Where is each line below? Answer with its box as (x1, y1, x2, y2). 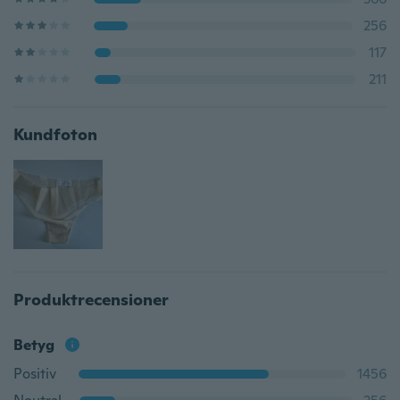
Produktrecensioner (13, 289, 169, 310)
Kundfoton (13, 124, 97, 145)
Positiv (13, 364, 56, 383)
